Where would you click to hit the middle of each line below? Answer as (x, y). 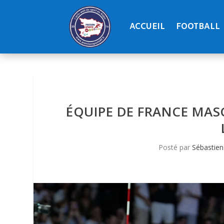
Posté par (175, 147)
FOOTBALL (198, 26)
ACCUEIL (147, 26)
